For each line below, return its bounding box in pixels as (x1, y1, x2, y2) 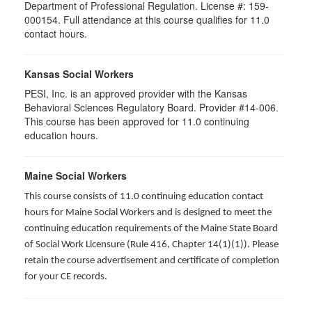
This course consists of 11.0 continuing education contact (24, 192, 263, 202)
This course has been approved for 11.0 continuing (24, 114, 249, 128)
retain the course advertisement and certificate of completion (24, 256, 279, 266)
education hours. (24, 128, 98, 142)
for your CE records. (24, 272, 107, 282)
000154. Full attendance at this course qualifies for (24, 13, 250, 26)
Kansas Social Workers (24, 67, 134, 81)
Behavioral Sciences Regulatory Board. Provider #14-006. (24, 100, 279, 114)
